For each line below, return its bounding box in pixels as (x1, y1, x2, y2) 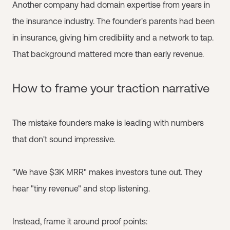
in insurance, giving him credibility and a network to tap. (12, 33, 214, 42)
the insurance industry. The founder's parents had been (12, 16, 215, 26)
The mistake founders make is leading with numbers (12, 118, 204, 127)
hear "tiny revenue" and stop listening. (12, 184, 150, 193)
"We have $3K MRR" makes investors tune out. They (12, 167, 202, 177)
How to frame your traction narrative (12, 81, 209, 95)
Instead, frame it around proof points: (12, 217, 147, 226)
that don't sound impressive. (12, 135, 115, 144)
